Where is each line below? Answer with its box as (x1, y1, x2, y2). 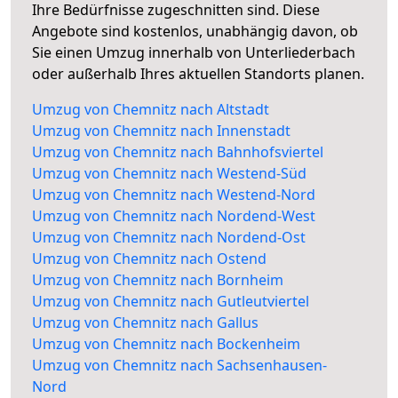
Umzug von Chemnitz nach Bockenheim (32, 334, 300, 354)
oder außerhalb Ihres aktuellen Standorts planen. (32, 64, 364, 84)
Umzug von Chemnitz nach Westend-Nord (32, 185, 315, 205)
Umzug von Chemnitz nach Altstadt (32, 99, 269, 120)
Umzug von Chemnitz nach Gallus (32, 313, 259, 333)
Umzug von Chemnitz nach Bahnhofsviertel (32, 142, 323, 163)
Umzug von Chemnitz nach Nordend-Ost (32, 227, 306, 248)
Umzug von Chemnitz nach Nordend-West (32, 206, 315, 227)
